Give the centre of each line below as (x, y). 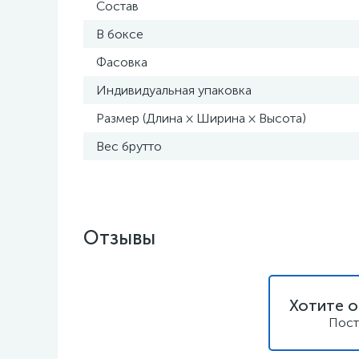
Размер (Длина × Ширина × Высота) (201, 118)
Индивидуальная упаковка (174, 90)
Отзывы (119, 238)
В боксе (120, 34)
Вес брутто (129, 146)
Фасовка (122, 62)
